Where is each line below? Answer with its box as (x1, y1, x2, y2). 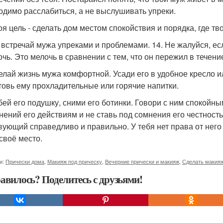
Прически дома (5, 157, 44, 165)
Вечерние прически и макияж (105, 157, 179, 165)
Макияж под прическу (47, 157, 102, 165)
